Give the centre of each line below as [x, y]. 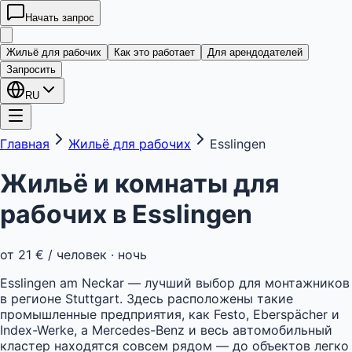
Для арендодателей [255, 52]
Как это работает [154, 52]
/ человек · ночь [97, 254]
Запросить [31, 70]
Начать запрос [60, 18]
